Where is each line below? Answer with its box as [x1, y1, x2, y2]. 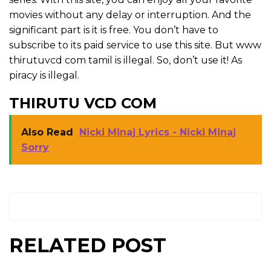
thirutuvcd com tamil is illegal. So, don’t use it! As [9, 54, 242, 66]
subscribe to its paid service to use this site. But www [9, 39, 261, 51]
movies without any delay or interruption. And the [9, 9, 251, 21]
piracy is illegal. [9, 70, 79, 81]
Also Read [21, 126, 73, 138]
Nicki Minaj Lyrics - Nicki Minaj [79, 126, 236, 138]
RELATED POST [9, 233, 166, 257]
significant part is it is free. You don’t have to [9, 24, 218, 36]
